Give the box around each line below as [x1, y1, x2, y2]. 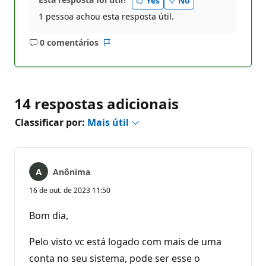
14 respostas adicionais [14, 93, 179, 113]
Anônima [53, 166, 90, 178]
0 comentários [39, 37, 99, 49]
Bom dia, [29, 208, 68, 222]
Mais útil [87, 115, 131, 129]
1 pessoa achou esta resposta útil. [39, 11, 174, 22]
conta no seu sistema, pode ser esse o [29, 251, 200, 265]
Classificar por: [15, 115, 87, 129]
